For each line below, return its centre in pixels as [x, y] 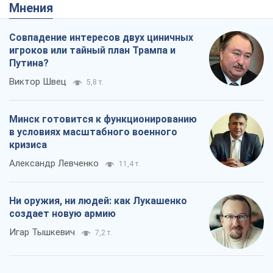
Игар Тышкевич [42, 232]
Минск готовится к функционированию [103, 119]
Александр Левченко [54, 164]
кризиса [28, 145]
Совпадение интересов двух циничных [101, 38]
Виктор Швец [38, 82]
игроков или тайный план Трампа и [92, 51]
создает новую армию [62, 214]
